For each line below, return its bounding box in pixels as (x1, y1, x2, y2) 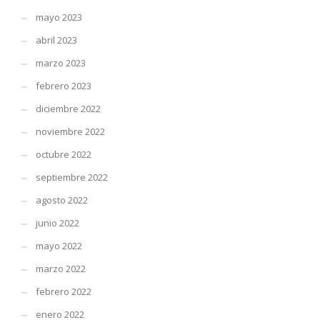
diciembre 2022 (36, 102, 101, 116)
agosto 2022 (36, 194, 88, 207)
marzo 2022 (36, 262, 86, 276)
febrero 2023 (36, 79, 91, 93)
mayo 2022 (36, 239, 82, 253)
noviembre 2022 (36, 125, 105, 139)
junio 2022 (36, 216, 79, 230)
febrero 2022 (36, 285, 91, 299)
